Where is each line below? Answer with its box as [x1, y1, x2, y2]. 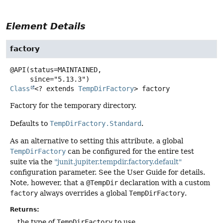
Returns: [10, 206, 39, 214]
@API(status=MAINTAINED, [10, 66, 102, 74]
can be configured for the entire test [66, 147, 194, 155]
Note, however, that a [10, 178, 86, 187]
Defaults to [10, 119, 50, 127]
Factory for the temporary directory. [10, 102, 136, 110]
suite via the [10, 157, 54, 166]
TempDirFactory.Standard [50, 119, 141, 127]
